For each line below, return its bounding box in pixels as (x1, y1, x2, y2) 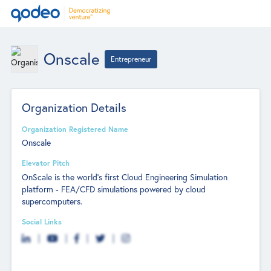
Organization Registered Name (22, 123, 129, 134)
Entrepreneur (111, 54, 152, 64)
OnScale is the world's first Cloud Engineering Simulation (22, 171, 228, 183)
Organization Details (22, 99, 127, 115)
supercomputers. (22, 195, 83, 207)
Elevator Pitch (22, 158, 70, 168)
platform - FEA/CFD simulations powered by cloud (22, 183, 206, 195)
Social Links (22, 216, 62, 226)
